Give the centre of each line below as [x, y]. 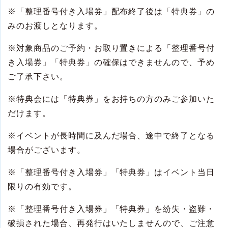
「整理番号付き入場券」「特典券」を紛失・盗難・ [116, 209]
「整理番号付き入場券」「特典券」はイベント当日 [116, 173]
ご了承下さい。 [38, 77]
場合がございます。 [47, 150]
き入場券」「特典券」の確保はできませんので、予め [111, 63]
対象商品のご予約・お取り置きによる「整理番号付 [116, 48]
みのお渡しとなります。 [55, 26]
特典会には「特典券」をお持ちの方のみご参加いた [116, 99]
